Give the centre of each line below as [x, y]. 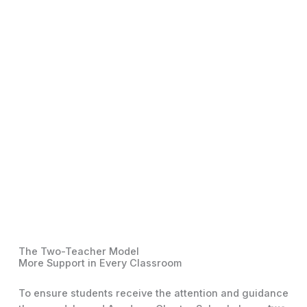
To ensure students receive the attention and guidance [153, 293]
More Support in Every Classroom [100, 263]
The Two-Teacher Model [78, 251]
